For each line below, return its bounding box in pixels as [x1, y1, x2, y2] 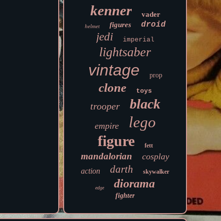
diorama [114, 177, 155, 190]
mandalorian [81, 151, 133, 161]
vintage [88, 61, 140, 79]
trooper [90, 101, 120, 111]
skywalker [143, 168, 170, 175]
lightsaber [99, 45, 151, 59]
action [81, 167, 101, 175]
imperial [122, 36, 154, 43]
